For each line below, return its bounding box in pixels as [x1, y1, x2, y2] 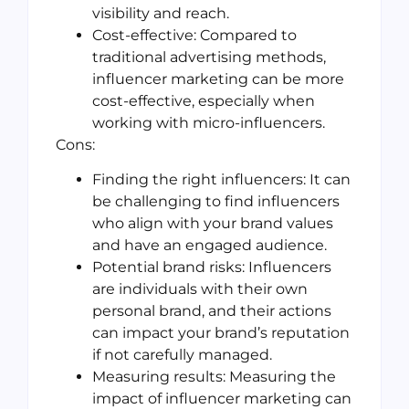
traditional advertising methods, [92, 47, 326, 66]
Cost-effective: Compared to [92, 26, 297, 44]
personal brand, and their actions [92, 302, 331, 320]
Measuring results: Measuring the [92, 368, 336, 386]
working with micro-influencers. [92, 113, 325, 131]
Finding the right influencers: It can [92, 171, 351, 189]
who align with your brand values [92, 215, 333, 233]
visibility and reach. [92, 4, 229, 22]
